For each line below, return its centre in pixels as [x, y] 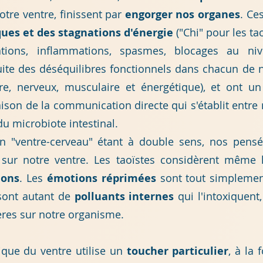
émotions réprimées [101, 178]
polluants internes [124, 196]
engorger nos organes [183, 14]
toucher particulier [178, 251]
